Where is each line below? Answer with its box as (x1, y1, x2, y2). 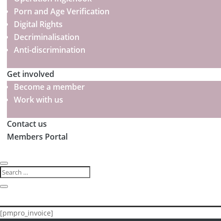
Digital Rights (14, 19, 63, 30)
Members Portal (7, 131, 68, 142)
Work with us (14, 94, 63, 105)
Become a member (14, 81, 85, 92)
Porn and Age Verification (14, 6, 110, 17)
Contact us (7, 118, 47, 129)
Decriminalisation (14, 32, 79, 42)
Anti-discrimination (14, 44, 85, 55)
